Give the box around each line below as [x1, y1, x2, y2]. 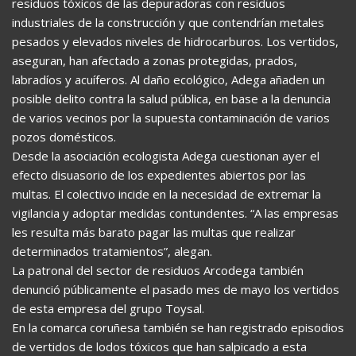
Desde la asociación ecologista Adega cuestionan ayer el [12, 147, 319, 164]
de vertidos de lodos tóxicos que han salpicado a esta [12, 338, 307, 354]
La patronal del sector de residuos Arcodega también [12, 261, 304, 278]
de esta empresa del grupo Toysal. [12, 300, 204, 316]
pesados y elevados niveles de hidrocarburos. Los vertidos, [12, 33, 339, 49]
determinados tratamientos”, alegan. [12, 242, 212, 259]
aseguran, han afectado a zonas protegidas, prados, [12, 52, 297, 68]
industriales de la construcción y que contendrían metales [12, 14, 324, 30]
